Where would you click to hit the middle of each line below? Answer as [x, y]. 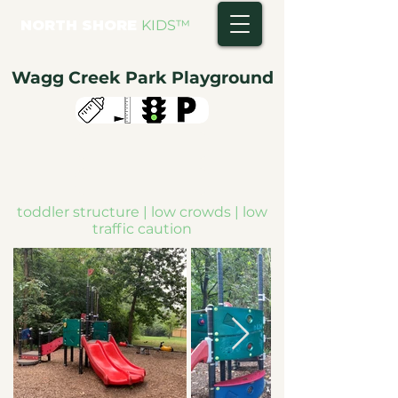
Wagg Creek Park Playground [142, 78]
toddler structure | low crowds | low [142, 212]
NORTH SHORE [80, 25]
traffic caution [142, 229]
